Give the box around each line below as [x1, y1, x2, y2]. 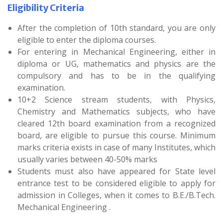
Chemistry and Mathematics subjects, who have [17, 106, 216, 117]
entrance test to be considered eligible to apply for [17, 177, 216, 189]
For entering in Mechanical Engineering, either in [17, 46, 216, 57]
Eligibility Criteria [7, 1, 84, 13]
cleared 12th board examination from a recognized [17, 117, 216, 129]
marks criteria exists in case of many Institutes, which [17, 141, 216, 153]
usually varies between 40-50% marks [17, 153, 157, 165]
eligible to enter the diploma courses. [17, 34, 156, 45]
